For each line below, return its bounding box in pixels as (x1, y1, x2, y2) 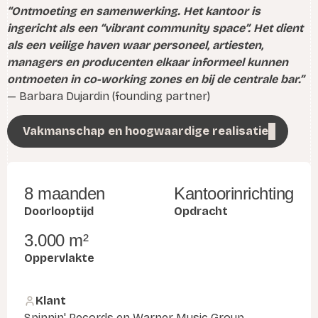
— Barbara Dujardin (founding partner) (7, 89, 210, 103)
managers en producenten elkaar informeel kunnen (7, 55, 288, 69)
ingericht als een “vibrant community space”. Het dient (7, 21, 303, 35)
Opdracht (174, 204, 229, 218)
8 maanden (24, 183, 105, 203)
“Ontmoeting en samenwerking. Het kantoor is (7, 4, 261, 18)
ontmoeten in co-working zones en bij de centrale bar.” (7, 72, 304, 86)
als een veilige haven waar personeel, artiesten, (7, 38, 263, 52)
